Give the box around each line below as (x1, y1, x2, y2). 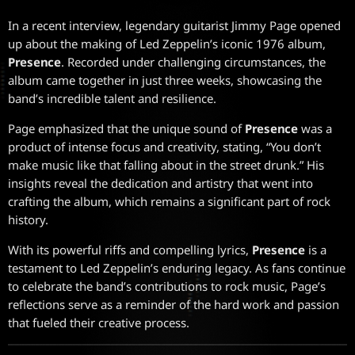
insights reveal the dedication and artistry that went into (8, 174, 313, 191)
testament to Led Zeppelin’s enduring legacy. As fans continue (8, 259, 345, 276)
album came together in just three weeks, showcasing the (8, 71, 322, 88)
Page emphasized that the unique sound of (8, 120, 245, 136)
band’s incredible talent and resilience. (8, 90, 216, 106)
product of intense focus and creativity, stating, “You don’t (8, 138, 321, 155)
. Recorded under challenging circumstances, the (60, 53, 326, 70)
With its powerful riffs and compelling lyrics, (8, 241, 252, 258)
